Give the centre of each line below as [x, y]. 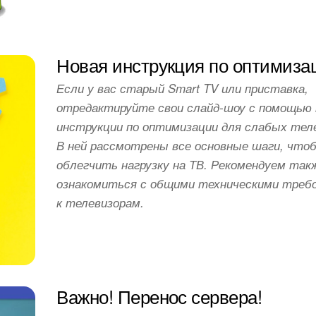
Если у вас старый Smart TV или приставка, [183, 89]
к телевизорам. [101, 203]
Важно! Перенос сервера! [159, 296]
